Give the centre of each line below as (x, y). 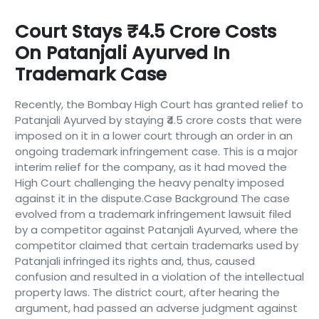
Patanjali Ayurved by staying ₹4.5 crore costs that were (158, 120)
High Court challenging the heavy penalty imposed (149, 183)
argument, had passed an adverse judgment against (156, 308)
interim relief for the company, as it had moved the (151, 167)
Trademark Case (90, 74)
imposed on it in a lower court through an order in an (153, 136)
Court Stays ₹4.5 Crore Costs (145, 32)
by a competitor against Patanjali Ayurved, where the (156, 230)
